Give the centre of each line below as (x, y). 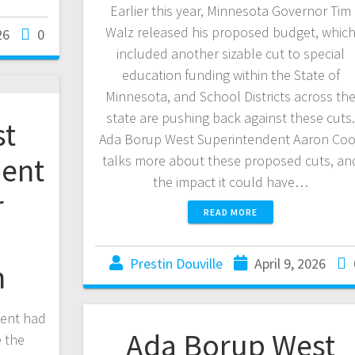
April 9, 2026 (290, 263)
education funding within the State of (231, 74)
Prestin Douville (176, 263)
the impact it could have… (231, 181)
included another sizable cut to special (231, 53)
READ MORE (231, 212)
